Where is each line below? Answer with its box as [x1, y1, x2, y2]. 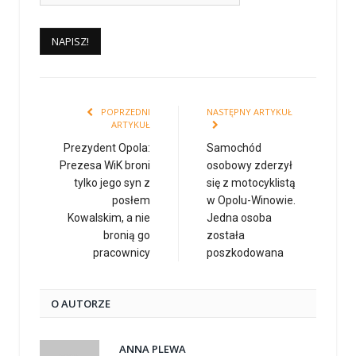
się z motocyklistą [207, 176, 296, 190]
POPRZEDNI [99, 106, 150, 118]
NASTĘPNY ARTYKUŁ [207, 106, 292, 118]
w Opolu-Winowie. [207, 194, 296, 207]
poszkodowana [207, 246, 284, 260]
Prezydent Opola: [64, 141, 150, 155]
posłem [112, 194, 150, 207]
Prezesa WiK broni [60, 159, 150, 172]
